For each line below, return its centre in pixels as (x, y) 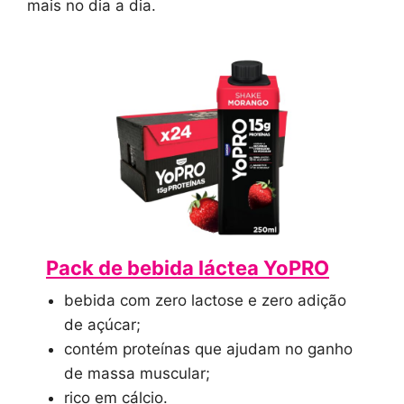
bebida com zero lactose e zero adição (205, 301)
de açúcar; (102, 325)
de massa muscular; (137, 374)
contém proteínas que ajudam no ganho (208, 349)
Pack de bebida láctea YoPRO (188, 268)
